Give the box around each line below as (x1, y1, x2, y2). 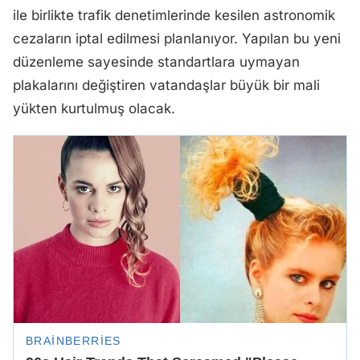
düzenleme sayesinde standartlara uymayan (13, 54, 300, 70)
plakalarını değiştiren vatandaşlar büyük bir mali (13, 77, 320, 93)
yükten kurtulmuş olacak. (13, 100, 175, 117)
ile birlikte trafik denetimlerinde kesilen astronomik (13, 7, 335, 23)
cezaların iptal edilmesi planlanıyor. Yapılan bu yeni (13, 31, 341, 47)
